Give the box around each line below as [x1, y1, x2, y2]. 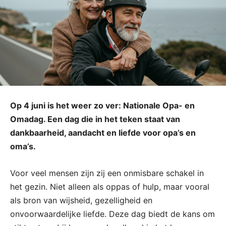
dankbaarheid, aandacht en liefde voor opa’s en [10, 127, 196, 138]
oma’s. [10, 141, 36, 151]
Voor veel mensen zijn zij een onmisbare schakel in [10, 167, 204, 178]
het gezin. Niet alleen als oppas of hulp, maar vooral [10, 181, 209, 192]
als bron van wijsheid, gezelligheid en [10, 195, 152, 205]
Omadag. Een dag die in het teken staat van [10, 114, 180, 124]
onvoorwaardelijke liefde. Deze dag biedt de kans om [10, 208, 215, 219]
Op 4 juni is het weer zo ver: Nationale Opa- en [10, 100, 195, 110]
